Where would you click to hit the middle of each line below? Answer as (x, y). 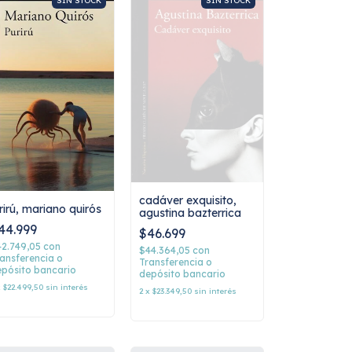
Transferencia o (176, 262)
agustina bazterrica (190, 213)
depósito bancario (182, 274)
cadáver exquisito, (188, 201)
